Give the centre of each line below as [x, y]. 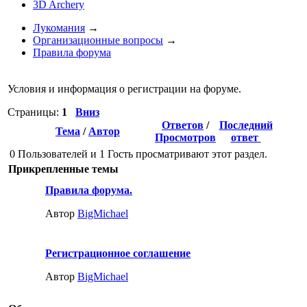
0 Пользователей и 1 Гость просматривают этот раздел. [138, 154]
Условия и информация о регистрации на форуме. [124, 89]
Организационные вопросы [98, 40]
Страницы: [35, 112]
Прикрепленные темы [63, 169]
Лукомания [59, 28]
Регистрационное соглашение [118, 253]
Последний [246, 125]
